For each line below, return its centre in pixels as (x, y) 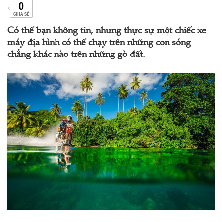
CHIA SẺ (21, 14)
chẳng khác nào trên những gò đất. (76, 55)
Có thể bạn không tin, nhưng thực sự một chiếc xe (107, 31)
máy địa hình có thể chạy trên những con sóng (99, 43)
